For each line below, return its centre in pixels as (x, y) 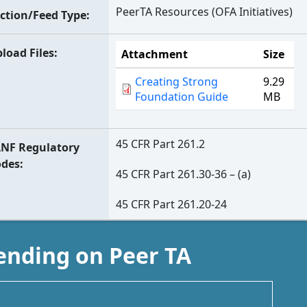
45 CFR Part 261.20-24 (172, 204)
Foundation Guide (182, 97)
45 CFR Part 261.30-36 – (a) (184, 174)
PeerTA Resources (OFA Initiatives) (205, 12)
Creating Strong (177, 82)
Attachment (155, 54)
